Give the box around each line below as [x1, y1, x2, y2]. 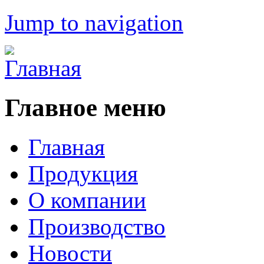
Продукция [28, 160, 138, 186]
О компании [28, 187, 146, 213]
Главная [28, 134, 105, 160]
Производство [28, 213, 166, 239]
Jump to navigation [5, 10, 183, 35]
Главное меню [5, 93, 166, 121]
